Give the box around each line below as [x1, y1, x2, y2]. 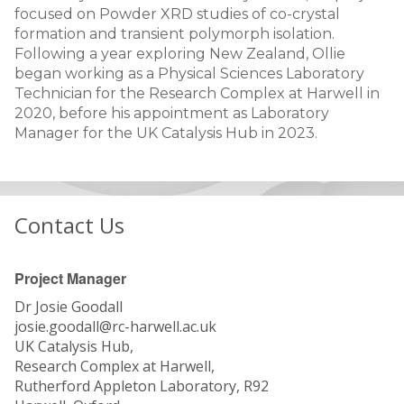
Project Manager [14, 268, 126, 289]
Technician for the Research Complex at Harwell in [14, 85, 380, 102]
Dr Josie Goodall [14, 297, 123, 317]
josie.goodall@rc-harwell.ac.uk [14, 317, 220, 336]
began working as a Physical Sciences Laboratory [14, 65, 364, 82]
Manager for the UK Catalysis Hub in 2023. [14, 124, 317, 142]
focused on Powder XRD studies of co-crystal [14, 5, 340, 23]
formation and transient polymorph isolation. [14, 25, 335, 42]
